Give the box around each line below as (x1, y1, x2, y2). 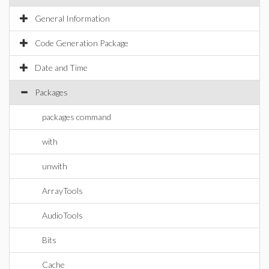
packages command (42, 112, 111, 122)
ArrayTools (42, 186, 83, 196)
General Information (35, 13, 110, 23)
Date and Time (35, 62, 88, 73)
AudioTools (42, 210, 83, 220)
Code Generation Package (35, 38, 128, 48)
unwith (42, 161, 67, 171)
